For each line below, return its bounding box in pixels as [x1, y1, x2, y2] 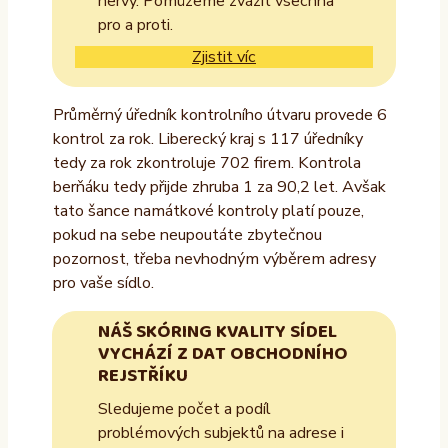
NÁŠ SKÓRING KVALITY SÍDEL [97, 317, 337, 348]
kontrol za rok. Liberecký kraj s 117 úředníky [52, 127, 363, 150]
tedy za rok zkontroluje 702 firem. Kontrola [52, 151, 361, 174]
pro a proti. [97, 13, 173, 36]
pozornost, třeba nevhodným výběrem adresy [52, 247, 376, 270]
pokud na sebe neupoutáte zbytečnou [52, 223, 322, 246]
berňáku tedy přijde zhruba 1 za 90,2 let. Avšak [52, 175, 386, 198]
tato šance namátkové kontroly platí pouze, [52, 199, 364, 222]
